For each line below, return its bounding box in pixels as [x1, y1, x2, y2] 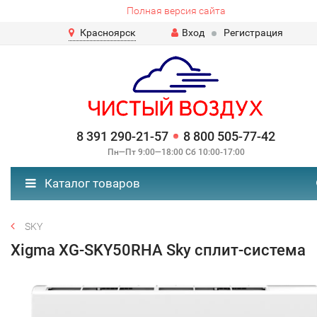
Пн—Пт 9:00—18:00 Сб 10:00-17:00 [107, 147, 245, 157]
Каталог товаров [42, 176, 140, 190]
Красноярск [80, 27, 136, 38]
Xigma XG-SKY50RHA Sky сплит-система [11, 241, 306, 259]
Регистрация [224, 27, 283, 38]
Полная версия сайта [126, 5, 226, 16]
